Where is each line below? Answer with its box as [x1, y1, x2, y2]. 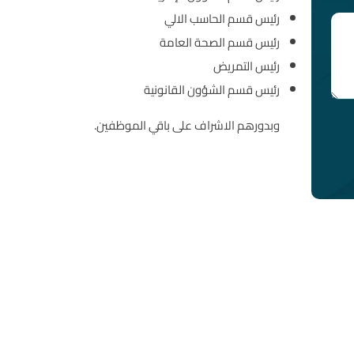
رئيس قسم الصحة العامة [160, 30, 281, 54]
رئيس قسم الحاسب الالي [164, 6, 281, 30]
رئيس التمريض [213, 54, 281, 77]
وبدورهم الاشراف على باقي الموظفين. [94, 113, 281, 137]
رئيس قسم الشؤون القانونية [144, 77, 281, 101]
